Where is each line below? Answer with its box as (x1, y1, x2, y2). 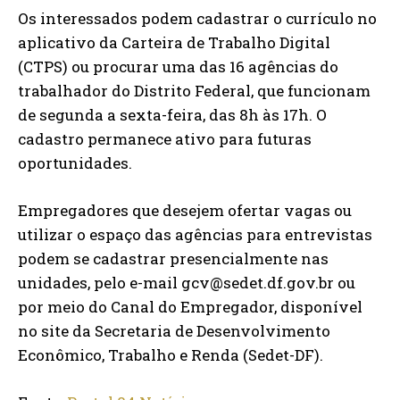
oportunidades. (18, 153, 132, 174)
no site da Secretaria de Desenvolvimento (18, 321, 330, 342)
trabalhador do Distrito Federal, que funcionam (18, 80, 371, 102)
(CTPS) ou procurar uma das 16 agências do (18, 56, 338, 78)
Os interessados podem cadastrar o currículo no (18, 8, 377, 29)
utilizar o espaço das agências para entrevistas (18, 224, 372, 246)
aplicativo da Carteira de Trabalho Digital (18, 32, 330, 54)
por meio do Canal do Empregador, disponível (18, 296, 362, 318)
